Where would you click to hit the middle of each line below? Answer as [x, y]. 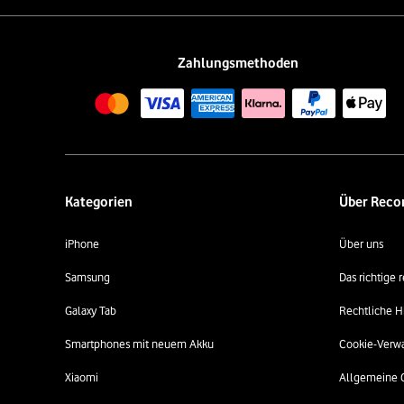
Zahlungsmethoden [238, 64]
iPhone [82, 243]
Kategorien [99, 202]
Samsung [87, 277]
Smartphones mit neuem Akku [139, 344]
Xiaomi [82, 377]
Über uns [361, 243]
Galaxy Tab [91, 310]
